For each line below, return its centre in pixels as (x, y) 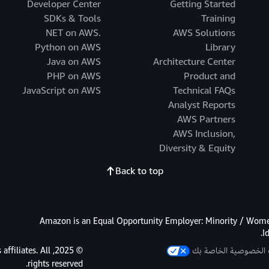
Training (219, 19)
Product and (210, 77)
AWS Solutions (204, 33)
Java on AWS (74, 62)
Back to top (140, 171)
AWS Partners (207, 120)
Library (221, 48)
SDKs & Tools (73, 19)
